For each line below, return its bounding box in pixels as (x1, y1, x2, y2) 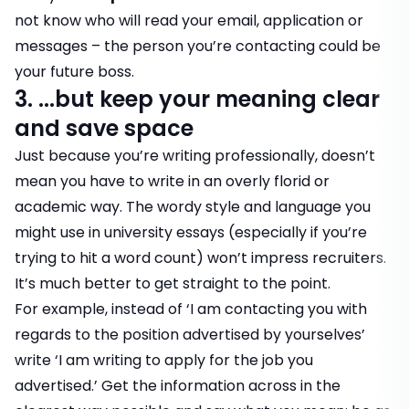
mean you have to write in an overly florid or (15, 171, 330, 193)
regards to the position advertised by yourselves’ (15, 324, 365, 346)
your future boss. (15, 61, 134, 83)
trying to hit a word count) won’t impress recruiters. (15, 247, 386, 269)
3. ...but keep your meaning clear (15, 84, 380, 115)
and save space (15, 113, 194, 144)
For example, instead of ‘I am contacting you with (15, 299, 367, 320)
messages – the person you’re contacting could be (15, 36, 381, 58)
